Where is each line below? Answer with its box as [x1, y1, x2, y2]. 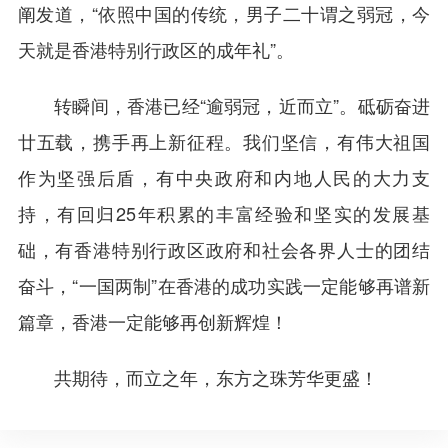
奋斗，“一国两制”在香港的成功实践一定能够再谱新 [17, 272, 431, 299]
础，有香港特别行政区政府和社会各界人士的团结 [17, 236, 431, 263]
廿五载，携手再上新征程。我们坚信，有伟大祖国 [17, 128, 431, 155]
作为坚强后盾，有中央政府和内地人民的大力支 [17, 164, 431, 191]
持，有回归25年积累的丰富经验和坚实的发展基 [17, 200, 431, 227]
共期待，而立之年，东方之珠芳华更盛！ [17, 364, 378, 391]
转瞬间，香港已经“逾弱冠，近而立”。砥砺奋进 [17, 92, 431, 119]
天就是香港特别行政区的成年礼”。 [17, 36, 294, 63]
